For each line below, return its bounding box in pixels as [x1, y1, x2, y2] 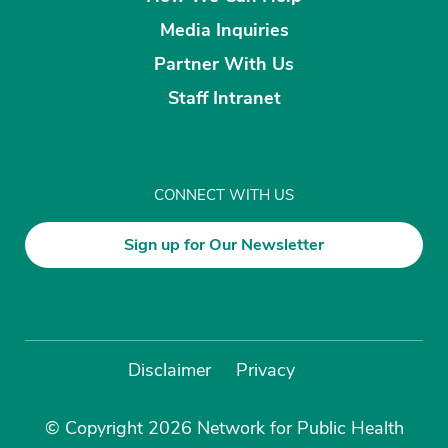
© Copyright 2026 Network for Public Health [44, 415, 404, 440]
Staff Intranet [167, 85, 281, 110]
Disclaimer [128, 357, 211, 382]
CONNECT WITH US [154, 185, 294, 206]
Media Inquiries [159, 17, 289, 42]
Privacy [236, 357, 295, 382]
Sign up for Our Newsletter [124, 233, 324, 256]
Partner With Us [154, 51, 294, 76]
